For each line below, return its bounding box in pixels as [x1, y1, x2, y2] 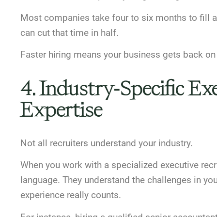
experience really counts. [20, 189, 121, 201]
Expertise [20, 100, 102, 120]
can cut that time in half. [20, 27, 119, 38]
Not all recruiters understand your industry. [20, 138, 193, 149]
